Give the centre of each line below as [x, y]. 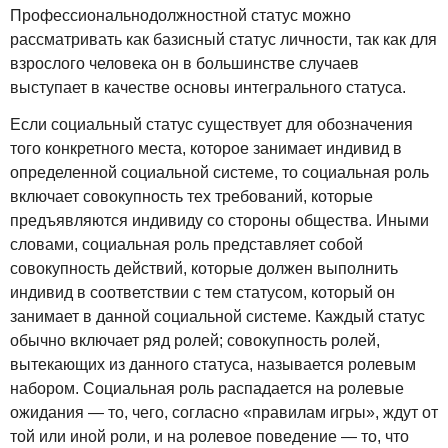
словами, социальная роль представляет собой [186, 244]
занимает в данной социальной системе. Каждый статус [217, 316]
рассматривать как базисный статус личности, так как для [223, 40]
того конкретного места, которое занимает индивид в [206, 148]
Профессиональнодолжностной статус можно [180, 16]
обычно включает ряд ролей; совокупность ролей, [195, 340]
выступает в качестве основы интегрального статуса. [208, 88]
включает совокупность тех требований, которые [191, 196]
